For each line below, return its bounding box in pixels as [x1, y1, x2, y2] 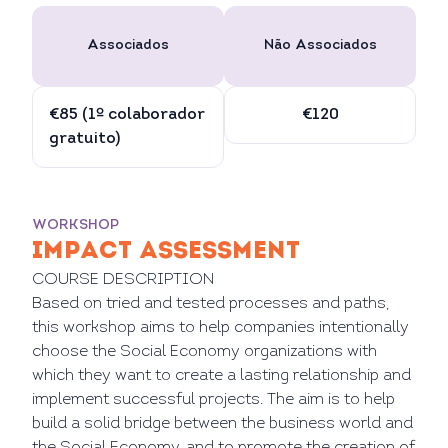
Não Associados [263, 38, 377, 53]
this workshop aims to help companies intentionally [32, 320, 409, 336]
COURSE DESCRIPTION [32, 272, 214, 288]
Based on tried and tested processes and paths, [32, 296, 389, 312]
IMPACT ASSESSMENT [32, 240, 300, 264]
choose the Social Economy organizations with [32, 344, 377, 360]
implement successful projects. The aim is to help [32, 392, 395, 408]
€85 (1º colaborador [49, 107, 205, 123]
